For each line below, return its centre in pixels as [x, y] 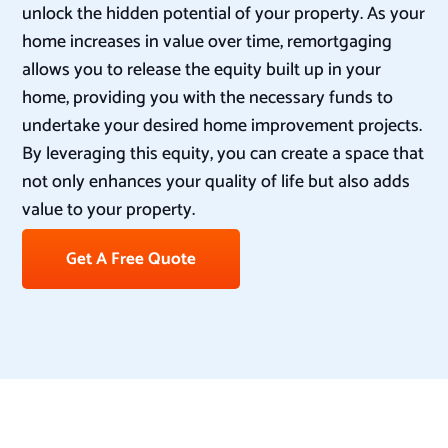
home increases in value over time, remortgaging [207, 42]
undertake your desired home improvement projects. [222, 126]
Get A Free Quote [131, 259]
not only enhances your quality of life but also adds [216, 182]
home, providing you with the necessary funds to [208, 98]
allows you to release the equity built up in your [202, 70]
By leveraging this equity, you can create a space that [223, 154]
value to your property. [109, 210]
